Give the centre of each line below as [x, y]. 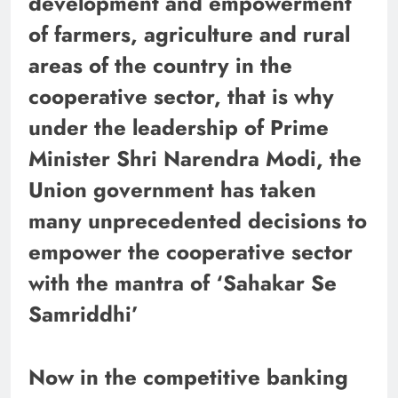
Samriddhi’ [84, 314]
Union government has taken [172, 189]
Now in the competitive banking [188, 377]
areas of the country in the [160, 65]
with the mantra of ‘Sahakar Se [183, 283]
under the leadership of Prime [179, 127]
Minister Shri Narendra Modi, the [195, 158]
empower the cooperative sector [191, 251]
